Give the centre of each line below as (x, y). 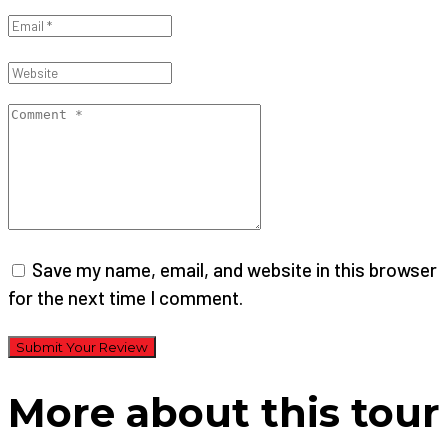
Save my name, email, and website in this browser (234, 270)
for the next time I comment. (125, 298)
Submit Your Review (82, 347)
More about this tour (224, 413)
